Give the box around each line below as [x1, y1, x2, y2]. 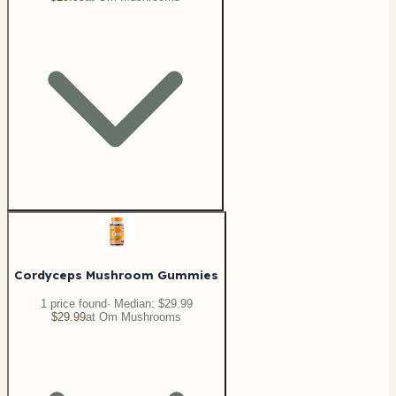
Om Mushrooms [99, 310, 182, 324]
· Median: [106, 297, 158, 311]
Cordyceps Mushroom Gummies [14, 267, 218, 282]
